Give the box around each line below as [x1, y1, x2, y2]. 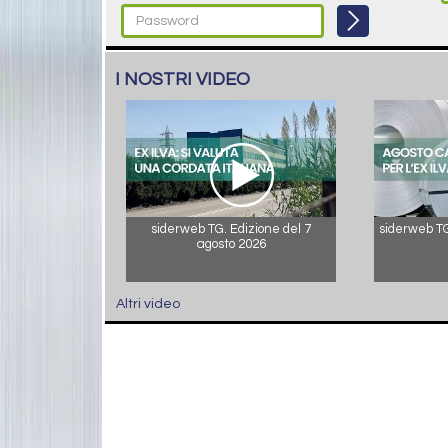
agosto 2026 [196, 236, 266, 251]
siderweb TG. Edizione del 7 [151, 221, 311, 236]
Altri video [116, 296, 180, 311]
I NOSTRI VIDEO [115, 69, 250, 89]
